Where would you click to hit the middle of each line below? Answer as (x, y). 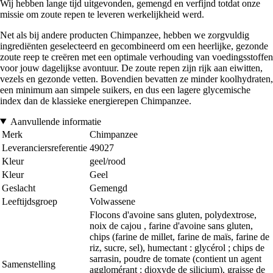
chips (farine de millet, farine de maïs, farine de (179, 236)
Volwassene (112, 201)
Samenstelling (29, 264)
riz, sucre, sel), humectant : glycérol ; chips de (177, 247)
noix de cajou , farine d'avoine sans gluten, (171, 225)
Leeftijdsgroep (30, 201)
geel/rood (108, 161)
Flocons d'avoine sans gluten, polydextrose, (173, 214)
